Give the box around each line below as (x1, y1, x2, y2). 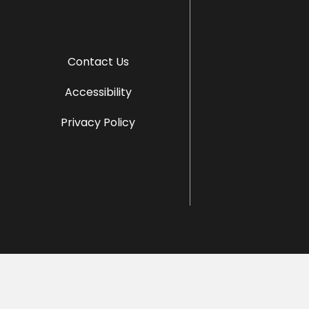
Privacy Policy (61, 114, 136, 130)
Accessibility (64, 83, 132, 100)
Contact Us (67, 53, 129, 70)
